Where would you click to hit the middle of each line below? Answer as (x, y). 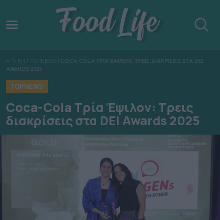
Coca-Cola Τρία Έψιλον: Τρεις (99, 108)
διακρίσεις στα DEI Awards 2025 (103, 121)
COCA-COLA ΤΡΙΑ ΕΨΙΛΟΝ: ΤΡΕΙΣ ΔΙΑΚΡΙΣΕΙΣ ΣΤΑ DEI (132, 61)
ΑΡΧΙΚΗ (15, 61)
